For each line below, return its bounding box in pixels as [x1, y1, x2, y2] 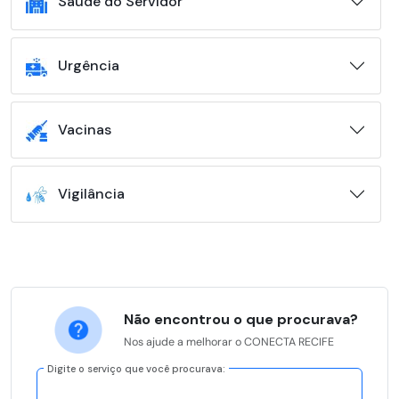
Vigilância [58, 183, 125, 203]
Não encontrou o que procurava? [123, 310, 358, 330]
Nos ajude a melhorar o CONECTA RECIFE [123, 335, 334, 350]
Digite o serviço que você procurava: [47, 362, 225, 375]
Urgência [58, 56, 119, 76]
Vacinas [58, 119, 111, 139]
